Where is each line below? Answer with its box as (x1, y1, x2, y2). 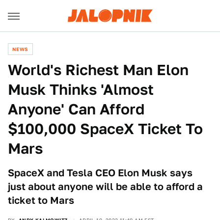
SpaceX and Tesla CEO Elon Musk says (8, 167, 192, 179)
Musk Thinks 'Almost (8, 81, 154, 98)
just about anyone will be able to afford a (8, 181, 203, 192)
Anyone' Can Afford (8, 100, 144, 118)
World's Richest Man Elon (8, 61, 189, 79)
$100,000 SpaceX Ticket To (8, 120, 203, 137)
